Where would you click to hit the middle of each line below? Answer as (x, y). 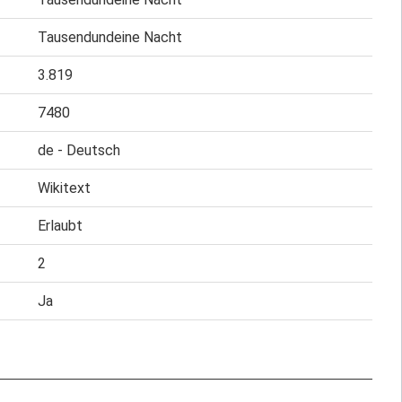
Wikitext (64, 188)
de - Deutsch (79, 150)
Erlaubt (60, 226)
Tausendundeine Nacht (110, 37)
